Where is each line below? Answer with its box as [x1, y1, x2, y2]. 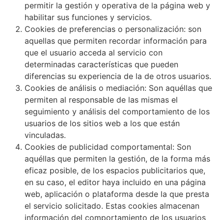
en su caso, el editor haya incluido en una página [25, 177, 206, 187]
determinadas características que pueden [25, 59, 178, 69]
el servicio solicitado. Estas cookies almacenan [25, 200, 199, 211]
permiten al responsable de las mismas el [25, 94, 178, 105]
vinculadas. [25, 130, 66, 140]
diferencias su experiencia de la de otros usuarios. [25, 71, 211, 81]
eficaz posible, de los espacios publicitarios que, [25, 165, 205, 175]
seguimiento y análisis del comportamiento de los [25, 106, 210, 116]
